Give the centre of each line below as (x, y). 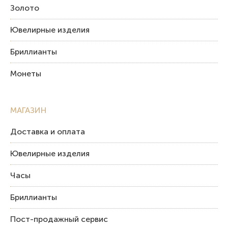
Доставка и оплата (48, 131)
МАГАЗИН (28, 110)
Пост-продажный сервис (59, 219)
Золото (25, 8)
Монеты (26, 73)
